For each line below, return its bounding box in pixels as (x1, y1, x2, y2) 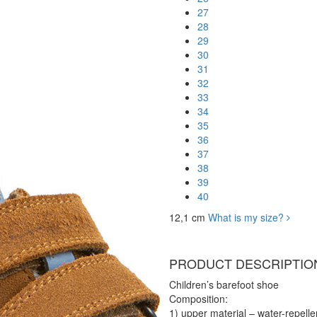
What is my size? (208, 210, 287, 224)
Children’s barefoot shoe (169, 277, 279, 292)
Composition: (169, 292, 228, 306)
